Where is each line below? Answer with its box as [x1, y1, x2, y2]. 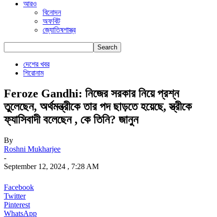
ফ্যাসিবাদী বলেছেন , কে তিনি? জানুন [4, 113, 139, 126]
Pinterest [4, 200, 30, 209]
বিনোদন [43, 8, 61, 16]
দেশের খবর [23, 60, 49, 68]
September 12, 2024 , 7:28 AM [4, 162, 99, 170]
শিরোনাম [23, 69, 44, 77]
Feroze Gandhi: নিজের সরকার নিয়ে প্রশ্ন [4, 87, 179, 100]
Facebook [4, 183, 34, 191]
